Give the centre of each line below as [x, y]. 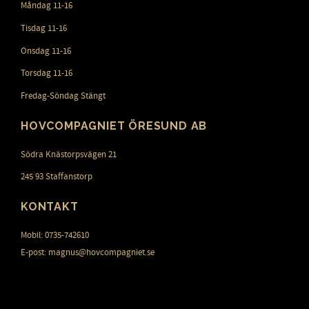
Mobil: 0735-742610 [55, 236]
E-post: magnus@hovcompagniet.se [88, 253]
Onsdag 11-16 [46, 51]
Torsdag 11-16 [47, 73]
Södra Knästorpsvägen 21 [69, 154]
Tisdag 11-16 [44, 29]
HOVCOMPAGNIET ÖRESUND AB [114, 126]
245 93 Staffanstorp [57, 177]
